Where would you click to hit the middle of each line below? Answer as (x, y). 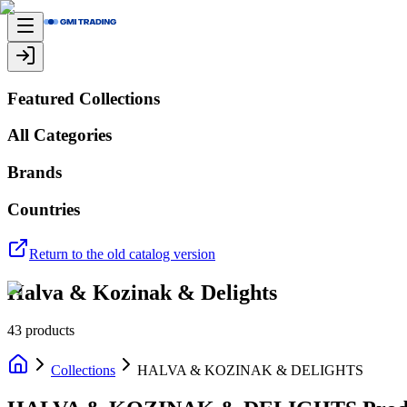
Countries (44, 209)
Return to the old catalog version (122, 253)
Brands (35, 173)
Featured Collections (84, 98)
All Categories (60, 135)
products (50, 331)
